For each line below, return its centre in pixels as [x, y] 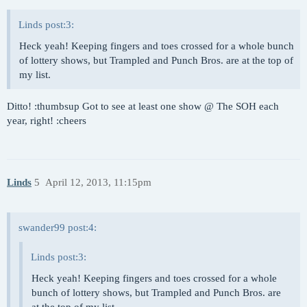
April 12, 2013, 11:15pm [98, 182]
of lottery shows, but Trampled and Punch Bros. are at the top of [156, 60]
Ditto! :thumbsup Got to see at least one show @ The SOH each [143, 106]
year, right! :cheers [47, 121]
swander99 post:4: [58, 228]
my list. [35, 75]
